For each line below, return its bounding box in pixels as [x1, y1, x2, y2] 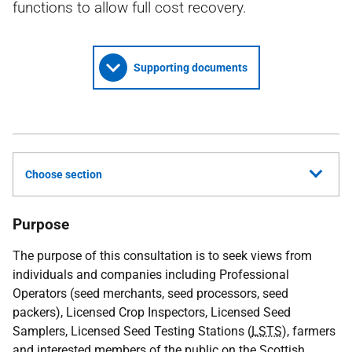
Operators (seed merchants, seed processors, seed [13, 286, 288, 301]
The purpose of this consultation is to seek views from [13, 248, 312, 263]
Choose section [25, 168, 102, 181]
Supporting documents [133, 61, 247, 74]
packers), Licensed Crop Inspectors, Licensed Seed [13, 305, 291, 320]
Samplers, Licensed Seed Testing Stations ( [13, 324, 251, 339]
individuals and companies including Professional [13, 267, 289, 282]
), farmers [282, 324, 335, 339]
